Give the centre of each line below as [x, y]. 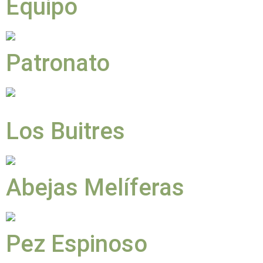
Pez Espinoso [77, 244]
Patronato [58, 63]
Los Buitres [65, 131]
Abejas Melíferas [95, 188]
